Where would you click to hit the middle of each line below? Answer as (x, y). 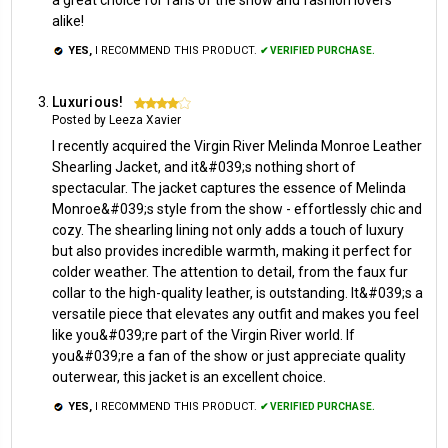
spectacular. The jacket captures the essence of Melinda (229, 187)
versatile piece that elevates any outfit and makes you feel (235, 313)
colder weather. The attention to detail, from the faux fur (230, 271)
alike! (68, 20)
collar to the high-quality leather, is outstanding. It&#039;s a (237, 292)
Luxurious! (88, 101)
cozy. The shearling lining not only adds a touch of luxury (228, 229)
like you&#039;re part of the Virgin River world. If (203, 334)
